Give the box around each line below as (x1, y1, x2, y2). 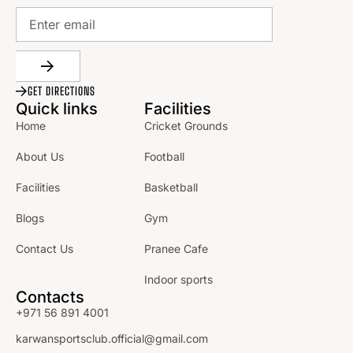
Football (144, 149, 185, 163)
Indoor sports (144, 272, 214, 286)
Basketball (144, 180, 199, 194)
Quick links (16, 98, 98, 118)
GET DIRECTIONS (28, 84, 95, 98)
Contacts (16, 287, 84, 307)
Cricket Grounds (144, 118, 229, 132)
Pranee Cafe (144, 241, 209, 255)
